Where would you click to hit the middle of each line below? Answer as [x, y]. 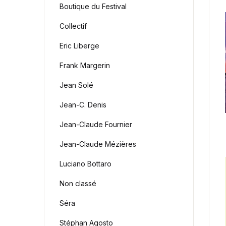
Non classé [78, 183]
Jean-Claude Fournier [96, 124]
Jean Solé [76, 85]
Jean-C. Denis [83, 105]
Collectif [73, 26]
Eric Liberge [79, 46]
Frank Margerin [85, 65]
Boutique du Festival [93, 6]
